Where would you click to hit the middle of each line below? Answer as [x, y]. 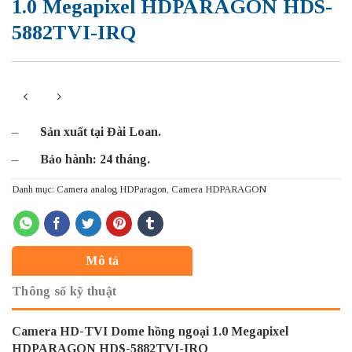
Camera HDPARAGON [219, 189]
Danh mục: [34, 189]
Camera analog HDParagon [112, 189]
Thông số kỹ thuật [64, 291]
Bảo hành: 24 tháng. [95, 159]
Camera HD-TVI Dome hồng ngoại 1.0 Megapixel [150, 331]
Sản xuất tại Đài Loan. [101, 131]
